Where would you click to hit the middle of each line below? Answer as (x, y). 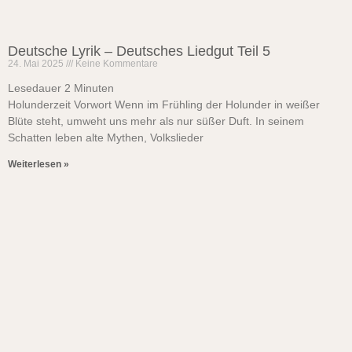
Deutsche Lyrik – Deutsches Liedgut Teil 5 (139, 51)
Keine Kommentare (115, 64)
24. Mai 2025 (37, 64)
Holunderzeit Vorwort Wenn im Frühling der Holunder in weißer (164, 104)
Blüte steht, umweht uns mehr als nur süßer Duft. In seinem (156, 121)
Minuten (94, 88)
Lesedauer (35, 88)
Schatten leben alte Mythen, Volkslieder (106, 137)
